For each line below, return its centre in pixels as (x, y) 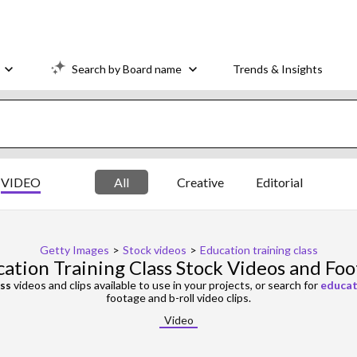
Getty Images (74, 250)
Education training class (259, 250)
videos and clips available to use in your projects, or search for (165, 285)
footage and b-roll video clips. (178, 298)
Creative (200, 182)
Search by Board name (127, 69)
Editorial (279, 182)
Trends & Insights (278, 69)
